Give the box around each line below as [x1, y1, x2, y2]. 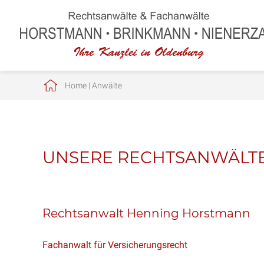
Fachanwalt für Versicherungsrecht [42, 239, 187, 250]
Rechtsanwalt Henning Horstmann [42, 206, 250, 220]
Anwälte [91, 81, 122, 90]
